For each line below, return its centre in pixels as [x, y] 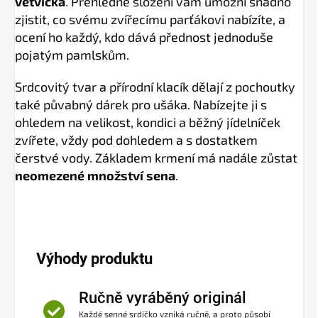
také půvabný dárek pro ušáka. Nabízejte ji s [141, 105]
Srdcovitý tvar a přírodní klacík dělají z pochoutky [155, 87]
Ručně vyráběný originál [163, 298]
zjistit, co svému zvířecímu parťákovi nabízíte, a [150, 20]
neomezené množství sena [95, 176]
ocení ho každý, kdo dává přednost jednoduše [144, 37]
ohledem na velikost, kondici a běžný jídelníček [148, 122]
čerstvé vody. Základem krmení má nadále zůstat [156, 158]
